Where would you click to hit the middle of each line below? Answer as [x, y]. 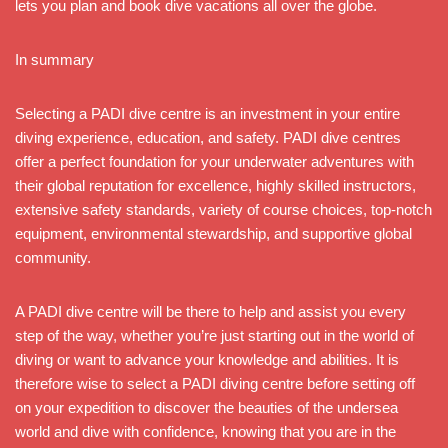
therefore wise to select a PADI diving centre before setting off [215, 383]
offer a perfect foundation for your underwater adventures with [214, 161]
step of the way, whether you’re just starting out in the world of [214, 335]
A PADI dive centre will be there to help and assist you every [210, 311]
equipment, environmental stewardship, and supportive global [213, 233]
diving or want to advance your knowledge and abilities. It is [207, 359]
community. [53, 257]
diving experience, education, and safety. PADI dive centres [208, 137]
